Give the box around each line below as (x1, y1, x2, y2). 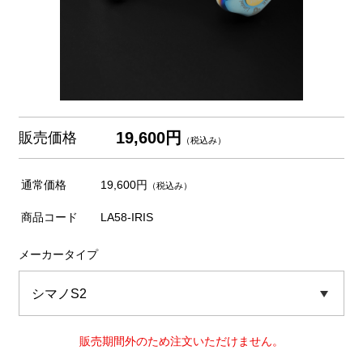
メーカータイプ (18, 248, 98, 261)
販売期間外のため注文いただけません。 (79, 335, 284, 348)
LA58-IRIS (100, 211, 153, 224)
